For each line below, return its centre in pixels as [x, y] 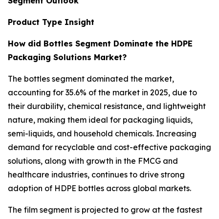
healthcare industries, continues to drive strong [96, 175]
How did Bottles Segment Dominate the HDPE [100, 44]
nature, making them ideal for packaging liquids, [100, 120]
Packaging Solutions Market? [67, 57]
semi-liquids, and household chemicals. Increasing [102, 134]
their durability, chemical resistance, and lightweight [107, 106]
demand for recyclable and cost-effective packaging [109, 147]
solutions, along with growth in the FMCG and [93, 161]
